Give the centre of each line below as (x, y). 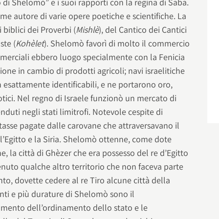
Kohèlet (30, 44)
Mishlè (88, 30)
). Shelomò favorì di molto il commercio (117, 44)
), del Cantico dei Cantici (143, 30)
